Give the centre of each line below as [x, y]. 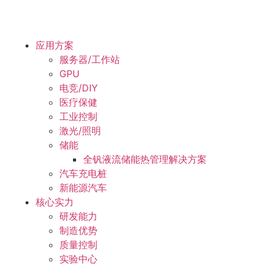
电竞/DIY [79, 88]
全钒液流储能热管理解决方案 [145, 159]
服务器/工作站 [90, 59]
